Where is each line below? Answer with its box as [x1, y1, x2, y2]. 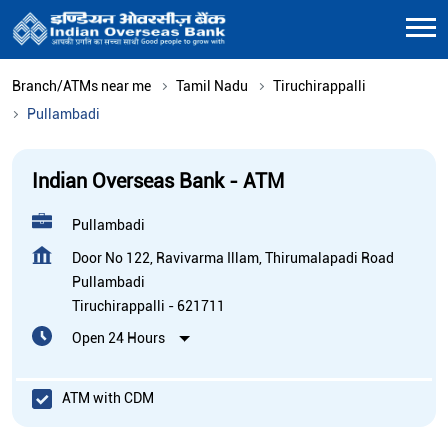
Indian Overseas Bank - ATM [32, 168, 284, 193]
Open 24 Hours [72, 329, 165, 346]
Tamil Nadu [176, 77, 248, 94]
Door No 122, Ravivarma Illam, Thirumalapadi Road [72, 249, 394, 266]
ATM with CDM [62, 390, 154, 407]
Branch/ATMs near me [12, 77, 151, 94]
